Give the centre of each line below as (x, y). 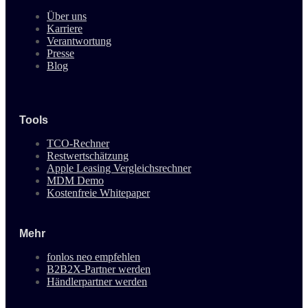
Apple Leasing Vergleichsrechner (119, 168)
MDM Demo (75, 180)
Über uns (67, 16)
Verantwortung (79, 41)
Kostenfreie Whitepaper (98, 192)
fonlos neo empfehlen (93, 256)
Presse (60, 53)
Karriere (65, 28)
